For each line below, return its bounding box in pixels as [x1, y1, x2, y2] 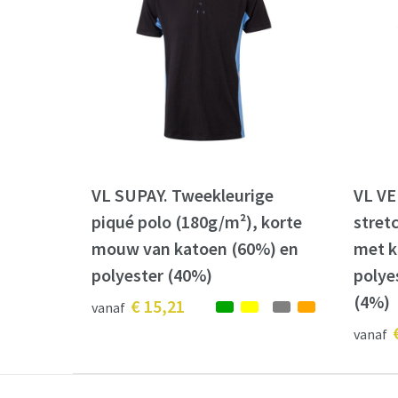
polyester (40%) [91, 264, 212, 287]
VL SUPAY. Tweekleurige [91, 184, 274, 207]
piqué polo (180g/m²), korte [91, 211, 302, 234]
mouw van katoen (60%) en [91, 237, 298, 260]
